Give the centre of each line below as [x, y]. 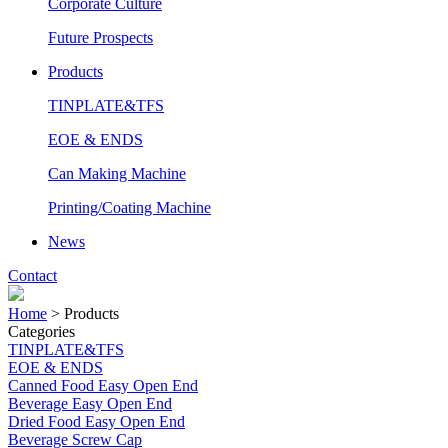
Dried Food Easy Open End [96, 422]
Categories [41, 332]
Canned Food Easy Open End [103, 386]
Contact [32, 276]
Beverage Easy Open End [90, 404]
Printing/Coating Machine [129, 208]
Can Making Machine [117, 174]
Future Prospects [100, 38]
